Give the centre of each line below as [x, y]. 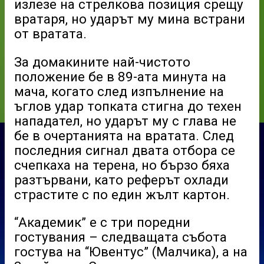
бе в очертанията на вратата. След [124, 135]
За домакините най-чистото [102, 62]
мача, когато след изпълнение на [119, 91]
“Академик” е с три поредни [102, 222]
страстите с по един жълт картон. [122, 194]
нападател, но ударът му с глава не [125, 121]
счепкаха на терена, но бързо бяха [122, 165]
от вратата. [50, 34]
